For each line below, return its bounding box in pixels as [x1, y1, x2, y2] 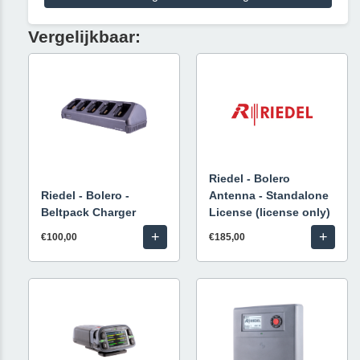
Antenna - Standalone [209, 189, 329, 202]
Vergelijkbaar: [28, 27, 141, 47]
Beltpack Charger [41, 206, 136, 219]
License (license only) [209, 206, 330, 219]
